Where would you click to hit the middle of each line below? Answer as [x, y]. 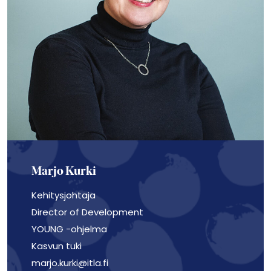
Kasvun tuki [57, 246]
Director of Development [87, 212]
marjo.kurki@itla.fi [70, 263]
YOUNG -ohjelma [69, 229]
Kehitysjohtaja [64, 195]
